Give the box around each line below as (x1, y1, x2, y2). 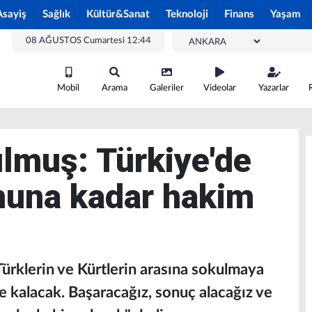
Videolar (203, 84, 236, 93)
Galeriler (150, 84, 184, 93)
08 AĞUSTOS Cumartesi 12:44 (26, 36, 151, 45)
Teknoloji (166, 9, 208, 19)
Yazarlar (258, 84, 289, 93)
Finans (224, 9, 254, 19)
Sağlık (42, 9, 70, 19)
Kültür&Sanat (86, 9, 150, 19)
